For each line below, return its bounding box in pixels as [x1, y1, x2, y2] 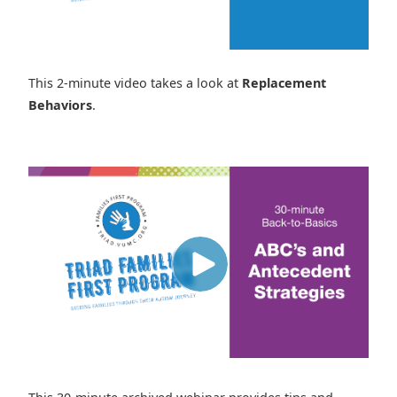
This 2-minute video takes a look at [28, 74, 242, 92]
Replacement [242, 74, 326, 92]
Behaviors [28, 97, 92, 114]
